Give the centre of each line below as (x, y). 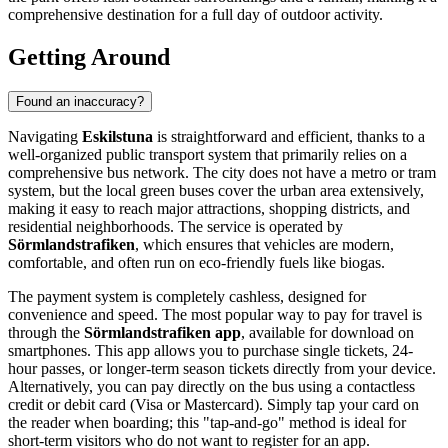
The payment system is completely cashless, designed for (187, 297)
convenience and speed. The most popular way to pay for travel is (215, 315)
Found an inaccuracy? (80, 102)
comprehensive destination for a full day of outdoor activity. (195, 15)
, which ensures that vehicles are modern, (264, 245)
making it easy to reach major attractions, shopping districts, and (209, 209)
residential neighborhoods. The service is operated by (175, 227)
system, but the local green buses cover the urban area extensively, (216, 191)
